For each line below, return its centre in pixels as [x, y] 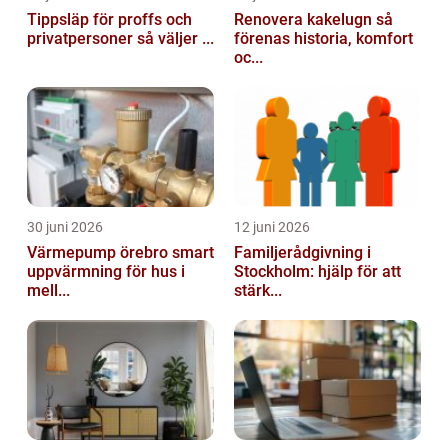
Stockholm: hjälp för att [317, 272]
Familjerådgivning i [302, 253]
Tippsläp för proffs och [109, 20]
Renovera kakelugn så [305, 20]
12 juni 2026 [272, 227]
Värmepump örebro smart [99, 253]
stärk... [258, 291]
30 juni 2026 [65, 227]
